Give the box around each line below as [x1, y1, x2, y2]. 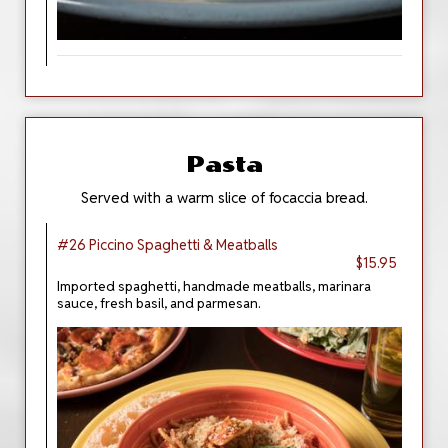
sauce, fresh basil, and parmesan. [57, 294, 261, 312]
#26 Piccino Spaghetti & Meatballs [57, 236, 278, 254]
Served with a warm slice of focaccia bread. [80, 188, 368, 207]
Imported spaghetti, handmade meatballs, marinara [57, 277, 371, 295]
